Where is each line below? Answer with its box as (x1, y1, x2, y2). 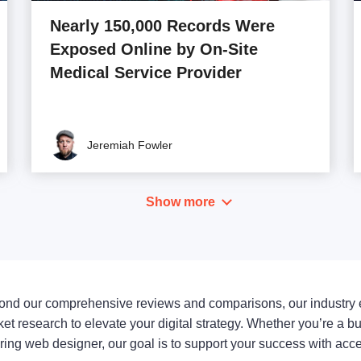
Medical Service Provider (50, 63, 243, 81)
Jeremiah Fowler (87, 138, 173, 151)
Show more (146, 194, 215, 209)
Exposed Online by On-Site (50, 39, 259, 58)
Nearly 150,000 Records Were (50, 16, 276, 35)
